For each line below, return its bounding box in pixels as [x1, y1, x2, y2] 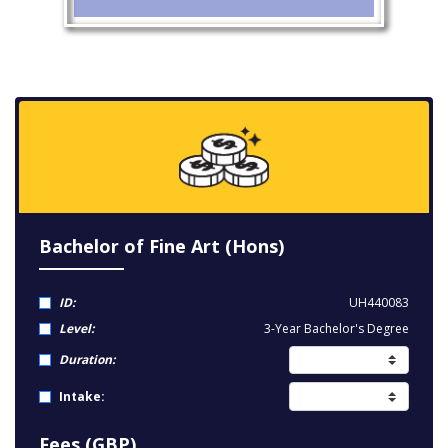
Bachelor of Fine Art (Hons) [39, 234, 284, 258]
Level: [59, 320, 94, 337]
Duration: [59, 351, 115, 369]
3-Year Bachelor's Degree [264, 320, 409, 337]
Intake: [59, 387, 105, 405]
